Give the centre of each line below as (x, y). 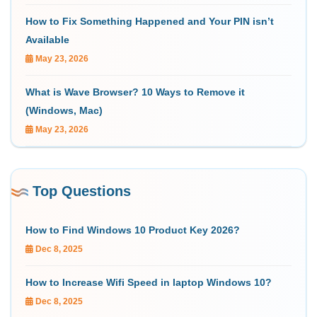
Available (47, 40)
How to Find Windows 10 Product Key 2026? (133, 230)
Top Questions (82, 191)
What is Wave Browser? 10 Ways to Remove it (135, 92)
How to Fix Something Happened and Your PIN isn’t (150, 22)
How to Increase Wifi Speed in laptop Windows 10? (149, 283)
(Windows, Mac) (64, 111)
